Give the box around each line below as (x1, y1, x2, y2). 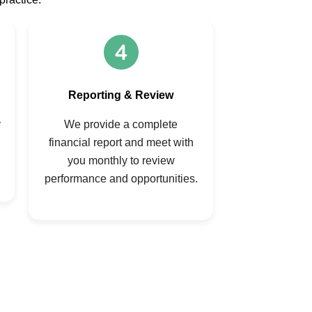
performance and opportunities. (44, 173, 198, 185)
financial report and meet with (48, 136, 194, 149)
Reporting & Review (68, 89, 173, 102)
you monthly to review (67, 155, 175, 167)
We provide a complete (64, 118, 178, 131)
